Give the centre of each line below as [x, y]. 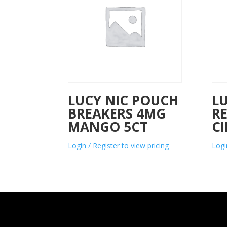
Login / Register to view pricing [119, 146]
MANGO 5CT [108, 127]
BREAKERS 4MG [117, 114]
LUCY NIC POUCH [123, 101]
